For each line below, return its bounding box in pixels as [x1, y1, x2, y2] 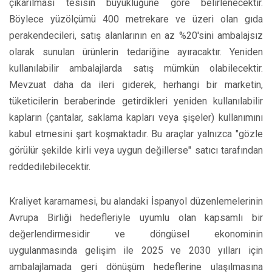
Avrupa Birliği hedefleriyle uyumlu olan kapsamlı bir [9, 212, 263, 224]
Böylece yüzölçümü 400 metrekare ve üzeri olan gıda [9, 13, 263, 25]
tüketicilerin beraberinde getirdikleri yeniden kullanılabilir [9, 95, 263, 107]
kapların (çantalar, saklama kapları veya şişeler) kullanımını [9, 112, 263, 124]
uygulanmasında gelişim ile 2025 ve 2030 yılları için [9, 245, 263, 257]
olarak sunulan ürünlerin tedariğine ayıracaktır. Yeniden [9, 46, 263, 58]
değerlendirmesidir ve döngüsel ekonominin [9, 228, 263, 240]
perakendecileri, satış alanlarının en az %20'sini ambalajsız [9, 30, 263, 42]
